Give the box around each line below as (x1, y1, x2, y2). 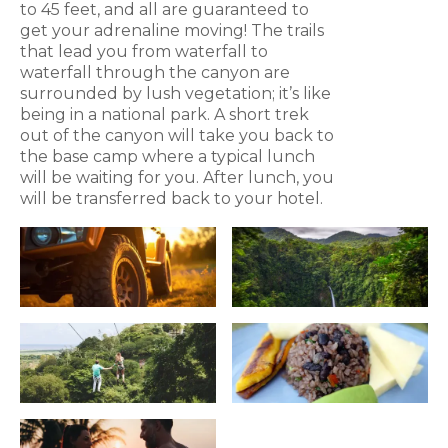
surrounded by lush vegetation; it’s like (20, 84, 331, 104)
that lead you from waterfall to (20, 42, 268, 62)
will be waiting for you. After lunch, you (20, 168, 334, 188)
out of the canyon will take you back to (20, 126, 334, 146)
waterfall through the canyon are (20, 63, 290, 83)
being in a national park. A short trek (20, 105, 309, 125)
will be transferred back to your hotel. (20, 189, 323, 209)
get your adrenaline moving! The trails (20, 21, 324, 41)
